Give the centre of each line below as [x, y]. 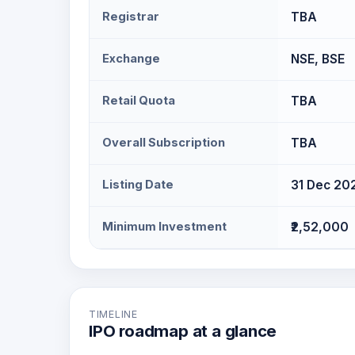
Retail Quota [139, 101]
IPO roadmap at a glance [183, 331]
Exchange [131, 59]
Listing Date [138, 185]
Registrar [131, 17]
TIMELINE [113, 314]
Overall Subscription [164, 143]
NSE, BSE [318, 59]
